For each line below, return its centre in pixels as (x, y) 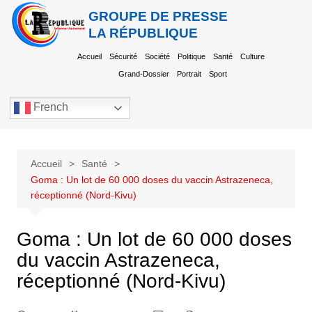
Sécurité (124, 56)
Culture (253, 56)
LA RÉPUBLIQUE (143, 33)
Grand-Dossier (144, 74)
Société (158, 56)
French (49, 107)
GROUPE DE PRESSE (158, 16)
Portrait (189, 74)
